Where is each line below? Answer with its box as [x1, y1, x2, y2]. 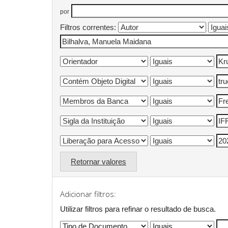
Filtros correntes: [60, 22, 116, 32]
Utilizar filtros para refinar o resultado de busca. [60, 204, 216, 213]
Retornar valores [71, 157, 126, 166]
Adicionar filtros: [60, 189, 116, 199]
